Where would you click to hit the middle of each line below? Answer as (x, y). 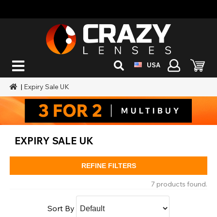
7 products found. (179, 184)
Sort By (61, 208)
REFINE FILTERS (108, 165)
